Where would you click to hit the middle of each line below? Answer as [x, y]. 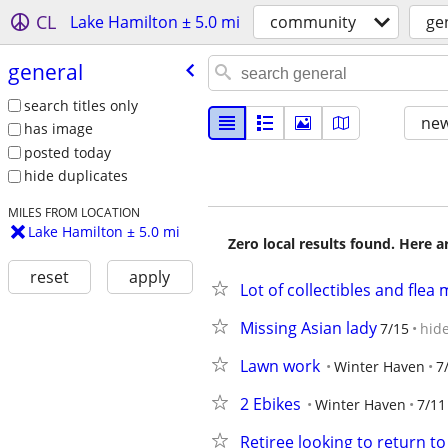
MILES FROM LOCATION [73, 212]
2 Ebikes [270, 404]
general [45, 71]
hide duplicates [75, 176]
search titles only [80, 105]
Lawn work [280, 366]
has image [58, 129]
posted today [67, 152]
